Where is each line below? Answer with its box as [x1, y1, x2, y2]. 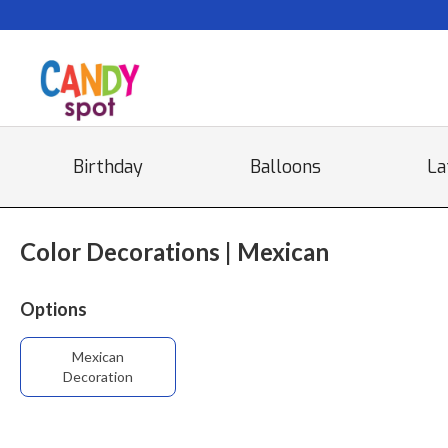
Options [20, 297, 87, 320]
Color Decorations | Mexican [20, 236, 329, 266]
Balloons [249, 154, 321, 179]
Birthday [73, 154, 144, 179]
